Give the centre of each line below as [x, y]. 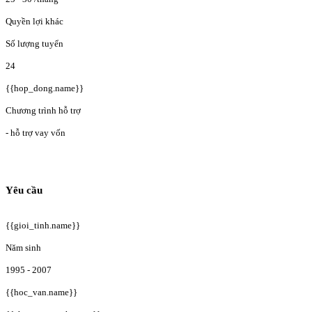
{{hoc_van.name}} [41, 292]
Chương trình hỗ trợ [43, 111]
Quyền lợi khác [34, 22]
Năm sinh [23, 247]
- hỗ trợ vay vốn [36, 133]
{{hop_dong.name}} [45, 88]
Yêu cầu [24, 190]
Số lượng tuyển [34, 44]
